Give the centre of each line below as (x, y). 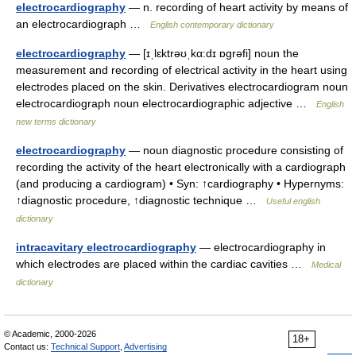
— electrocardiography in (261, 247)
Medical (326, 265)
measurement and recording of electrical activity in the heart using (182, 70)
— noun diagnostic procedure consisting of (234, 150)
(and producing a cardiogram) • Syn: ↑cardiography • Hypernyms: (180, 184)
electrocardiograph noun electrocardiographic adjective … (166, 103)
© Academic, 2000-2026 (50, 334)
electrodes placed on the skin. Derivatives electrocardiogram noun (182, 87)
